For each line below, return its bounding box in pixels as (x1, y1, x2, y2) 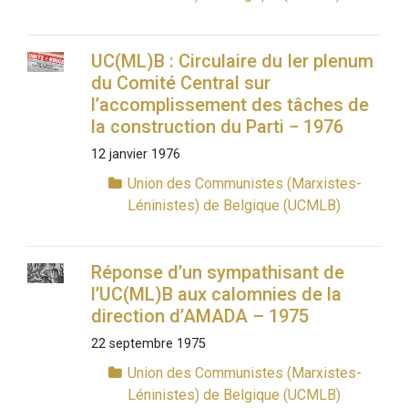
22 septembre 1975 (90, 336, 206, 352)
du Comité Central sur (90, 72, 270, 95)
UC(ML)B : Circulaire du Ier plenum (90, 50, 373, 73)
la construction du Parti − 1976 (90, 116, 343, 138)
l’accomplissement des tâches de (90, 94, 369, 117)
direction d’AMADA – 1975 (90, 305, 309, 328)
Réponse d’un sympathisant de (90, 261, 344, 284)
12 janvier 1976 (90, 147, 180, 163)
